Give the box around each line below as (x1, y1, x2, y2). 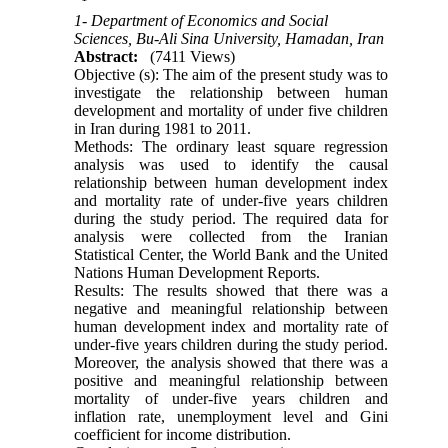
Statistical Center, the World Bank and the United (74, 245, 388, 263)
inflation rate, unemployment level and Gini (74, 407, 388, 425)
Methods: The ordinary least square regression (74, 137, 388, 155)
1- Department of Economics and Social (74, 11, 329, 29)
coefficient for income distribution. (74, 425, 292, 443)
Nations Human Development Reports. (74, 263, 321, 281)
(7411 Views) (150, 47, 236, 65)
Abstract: (74, 47, 139, 65)
